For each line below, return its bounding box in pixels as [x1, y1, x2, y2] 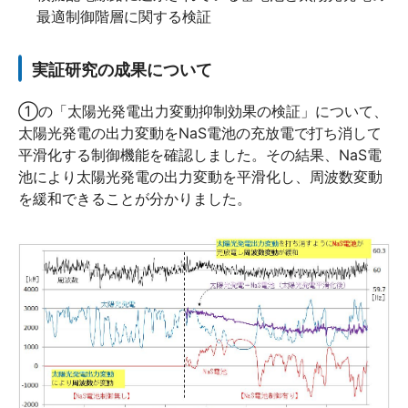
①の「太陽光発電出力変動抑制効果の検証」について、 [18, 101, 388, 120]
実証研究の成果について [32, 59, 212, 79]
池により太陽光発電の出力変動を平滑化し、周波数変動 [18, 167, 382, 186]
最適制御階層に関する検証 [36, 6, 211, 25]
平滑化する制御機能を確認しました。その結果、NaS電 [18, 145, 382, 164]
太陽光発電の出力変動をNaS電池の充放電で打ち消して [18, 123, 382, 142]
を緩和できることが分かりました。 [18, 189, 251, 208]
